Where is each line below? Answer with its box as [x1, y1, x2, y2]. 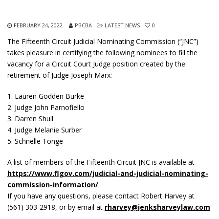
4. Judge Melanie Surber [7, 125, 82, 134]
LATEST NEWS [105, 22, 140, 29]
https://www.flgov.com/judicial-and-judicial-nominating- [7, 169, 208, 178]
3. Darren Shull [7, 114, 53, 123]
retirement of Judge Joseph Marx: [7, 70, 112, 80]
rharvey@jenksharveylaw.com [105, 202, 210, 212]
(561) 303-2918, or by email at [7, 202, 105, 212]
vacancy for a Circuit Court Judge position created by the [7, 59, 185, 68]
